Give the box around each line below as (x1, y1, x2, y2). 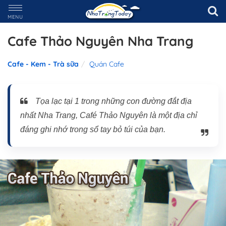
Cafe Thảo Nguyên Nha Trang (8, 33, 193, 49)
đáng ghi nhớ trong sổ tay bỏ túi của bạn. (20, 125, 165, 134)
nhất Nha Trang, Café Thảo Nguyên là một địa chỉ (20, 111, 197, 120)
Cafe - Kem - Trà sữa (8, 60, 79, 69)
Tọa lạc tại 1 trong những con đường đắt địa (35, 97, 192, 105)
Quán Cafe (89, 60, 124, 69)
